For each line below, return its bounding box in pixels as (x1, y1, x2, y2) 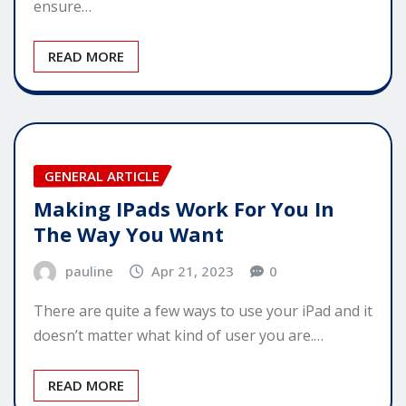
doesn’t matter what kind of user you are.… (34, 324, 324, 345)
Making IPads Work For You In (34, 195, 334, 223)
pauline (64, 262, 113, 281)
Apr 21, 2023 (151, 262, 235, 281)
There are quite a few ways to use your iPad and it (34, 300, 372, 321)
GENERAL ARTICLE (44, 166, 159, 185)
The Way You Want (34, 220, 224, 248)
